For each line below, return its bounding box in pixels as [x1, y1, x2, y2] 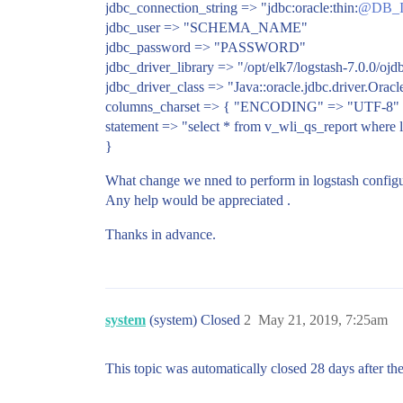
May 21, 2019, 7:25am [258, 312, 388, 327]
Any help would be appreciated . [105, 193, 291, 208]
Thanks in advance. [105, 227, 216, 242]
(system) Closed [149, 312, 244, 327]
